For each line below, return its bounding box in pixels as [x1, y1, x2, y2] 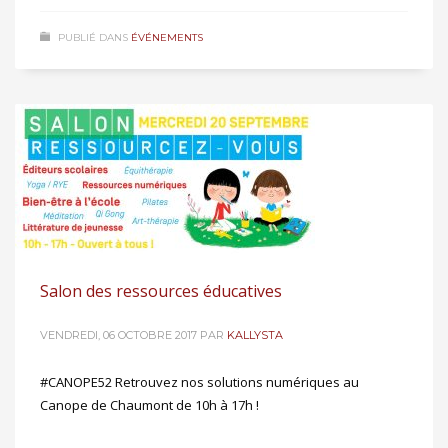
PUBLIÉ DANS [58, 30, 128, 44]
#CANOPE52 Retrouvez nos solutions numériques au [40, 372, 359, 391]
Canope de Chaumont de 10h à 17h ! [40, 395, 259, 414]
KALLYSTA [227, 327, 283, 342]
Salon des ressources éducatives [40, 279, 282, 302]
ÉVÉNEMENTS [131, 30, 203, 44]
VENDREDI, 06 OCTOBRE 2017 [40, 327, 197, 342]
